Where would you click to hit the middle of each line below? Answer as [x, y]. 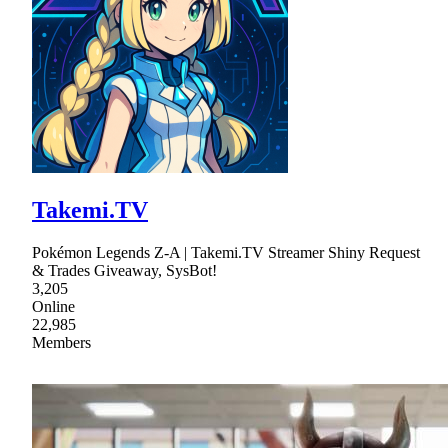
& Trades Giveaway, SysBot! [124, 271]
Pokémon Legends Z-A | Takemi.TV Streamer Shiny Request [226, 253]
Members [61, 343]
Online [53, 307]
